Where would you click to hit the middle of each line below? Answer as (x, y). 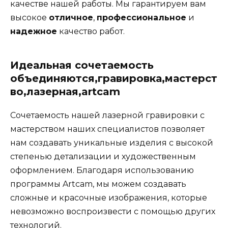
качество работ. (91, 32)
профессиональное (141, 18)
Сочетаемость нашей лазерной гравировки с (107, 116)
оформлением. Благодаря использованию (102, 170)
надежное (34, 32)
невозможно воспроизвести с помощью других (113, 212)
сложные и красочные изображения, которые (109, 198)
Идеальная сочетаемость (82, 65)
